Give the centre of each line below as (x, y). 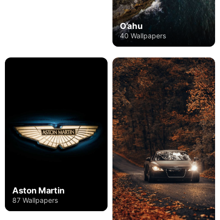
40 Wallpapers (143, 35)
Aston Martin (39, 191)
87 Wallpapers (35, 200)
